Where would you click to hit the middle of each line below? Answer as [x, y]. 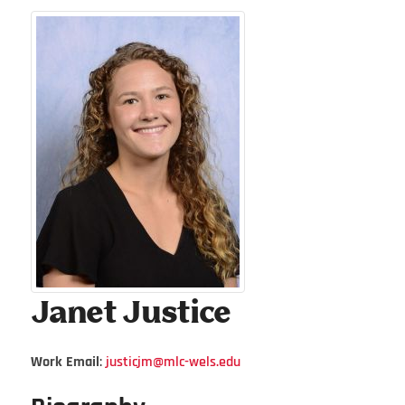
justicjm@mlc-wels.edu [173, 362]
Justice [176, 314]
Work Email [65, 362]
